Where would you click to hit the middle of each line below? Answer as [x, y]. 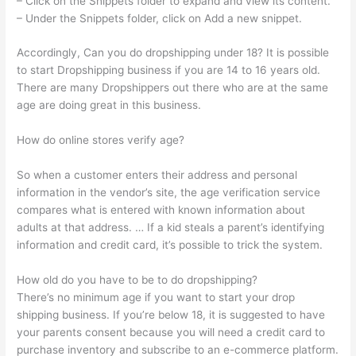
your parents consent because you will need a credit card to [171, 333]
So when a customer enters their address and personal [157, 175]
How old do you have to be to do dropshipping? [137, 280]
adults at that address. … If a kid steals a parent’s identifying [171, 228]
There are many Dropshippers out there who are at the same [173, 88]
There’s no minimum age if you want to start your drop [156, 298]
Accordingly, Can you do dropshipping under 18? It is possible [173, 53]
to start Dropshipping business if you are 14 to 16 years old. [169, 70]
